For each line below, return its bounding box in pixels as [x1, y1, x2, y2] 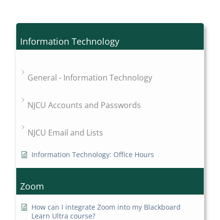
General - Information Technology [27, 72, 153, 83]
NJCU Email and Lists [27, 127, 104, 138]
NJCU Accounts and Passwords [27, 100, 141, 111]
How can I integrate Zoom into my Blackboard [31, 202, 181, 212]
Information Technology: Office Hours [31, 150, 155, 160]
